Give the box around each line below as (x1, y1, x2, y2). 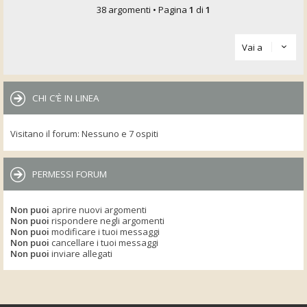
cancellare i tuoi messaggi (49, 236, 158, 249)
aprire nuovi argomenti (49, 203, 147, 216)
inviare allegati (49, 247, 112, 260)
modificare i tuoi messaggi (49, 225, 160, 238)
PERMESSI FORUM (32, 167, 107, 180)
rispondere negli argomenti (49, 214, 164, 227)
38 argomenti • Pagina (97, 3, 189, 16)
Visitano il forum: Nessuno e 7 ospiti (10, 127, 158, 140)
